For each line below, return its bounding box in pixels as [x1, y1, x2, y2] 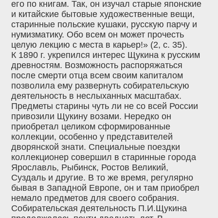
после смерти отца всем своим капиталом [11, 71, 183, 81]
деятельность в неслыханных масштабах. [11, 91, 182, 101]
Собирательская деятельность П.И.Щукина [11, 203, 187, 214]
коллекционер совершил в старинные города [11, 152, 196, 163]
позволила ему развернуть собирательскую [11, 81, 189, 91]
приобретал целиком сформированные [11, 122, 170, 132]
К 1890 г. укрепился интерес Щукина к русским [11, 50, 200, 60]
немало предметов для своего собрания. [11, 193, 179, 203]
